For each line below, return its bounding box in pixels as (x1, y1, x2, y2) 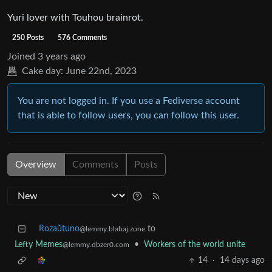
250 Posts (12, 34, 44, 42)
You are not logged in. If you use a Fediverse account (18, 96, 240, 106)
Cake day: (22, 66, 63, 76)
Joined (7, 52, 35, 62)
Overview (15, 160, 56, 170)
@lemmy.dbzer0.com (63, 241, 129, 249)
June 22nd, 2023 (66, 66, 137, 76)
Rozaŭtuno (39, 225, 80, 234)
